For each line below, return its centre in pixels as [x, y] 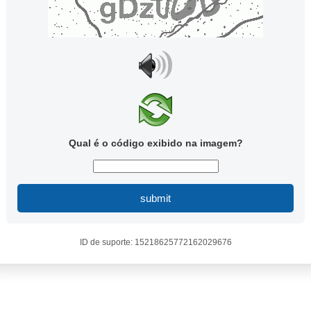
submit [155, 198]
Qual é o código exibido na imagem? [155, 143]
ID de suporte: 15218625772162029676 [155, 242]
